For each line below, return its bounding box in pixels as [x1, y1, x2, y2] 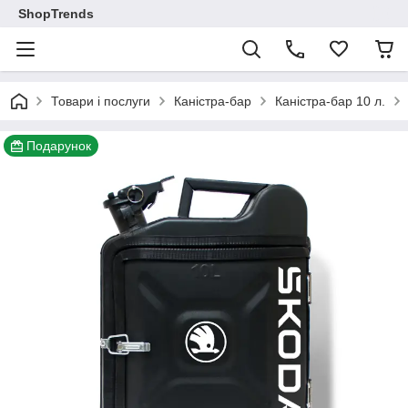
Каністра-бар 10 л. [275, 94, 385, 108]
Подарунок [26, 138, 91, 153]
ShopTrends [18, 6, 94, 21]
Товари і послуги [51, 94, 150, 108]
